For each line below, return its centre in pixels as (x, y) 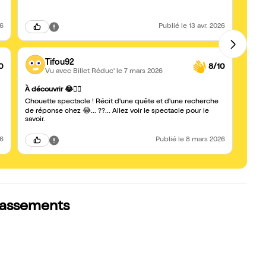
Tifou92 (60, 63)
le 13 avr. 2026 (203, 27)
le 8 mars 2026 (202, 140)
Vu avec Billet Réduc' (81, 72)
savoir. (35, 120)
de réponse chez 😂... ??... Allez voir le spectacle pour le (117, 112)
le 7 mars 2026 (140, 72)
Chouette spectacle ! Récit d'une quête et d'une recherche (122, 102)
